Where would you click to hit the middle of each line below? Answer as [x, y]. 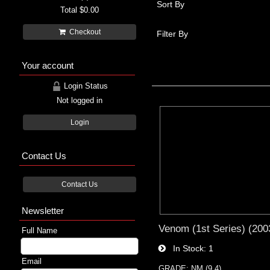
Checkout [83, 32]
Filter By [172, 33]
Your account [48, 65]
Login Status [84, 86]
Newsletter [43, 210]
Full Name [39, 230]
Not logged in [80, 100]
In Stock [185, 248]
